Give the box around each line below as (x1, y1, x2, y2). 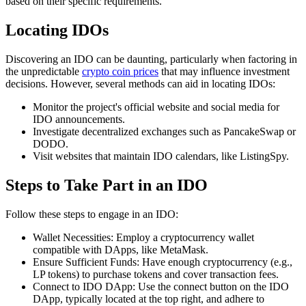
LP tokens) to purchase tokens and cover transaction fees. (33, 268, 279, 280)
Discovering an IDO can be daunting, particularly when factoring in (5, 53, 297, 65)
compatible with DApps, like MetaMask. (33, 243, 208, 255)
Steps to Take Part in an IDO (5, 176, 208, 194)
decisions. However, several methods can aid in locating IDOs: (5, 77, 275, 89)
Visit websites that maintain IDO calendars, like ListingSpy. (33, 150, 289, 162)
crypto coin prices (82, 65, 158, 77)
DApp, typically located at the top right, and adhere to (33, 292, 264, 305)
